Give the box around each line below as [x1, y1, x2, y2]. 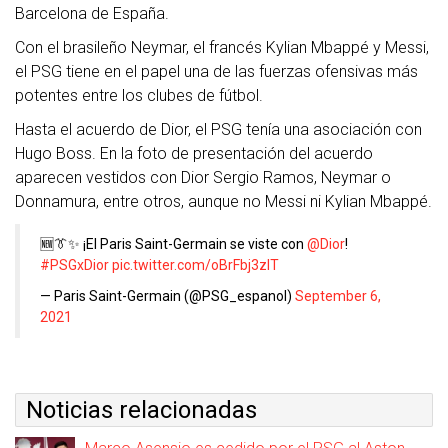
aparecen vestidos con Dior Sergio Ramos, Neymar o [15, 168, 391, 187]
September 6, [295, 288, 381, 304]
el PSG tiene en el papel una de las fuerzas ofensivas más [15, 62, 418, 81]
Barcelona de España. [15, 4, 169, 23]
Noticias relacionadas [26, 396, 257, 424]
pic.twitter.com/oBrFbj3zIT [112, 257, 279, 273]
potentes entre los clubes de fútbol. [15, 86, 263, 105]
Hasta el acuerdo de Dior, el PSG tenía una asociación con [15, 120, 422, 139]
